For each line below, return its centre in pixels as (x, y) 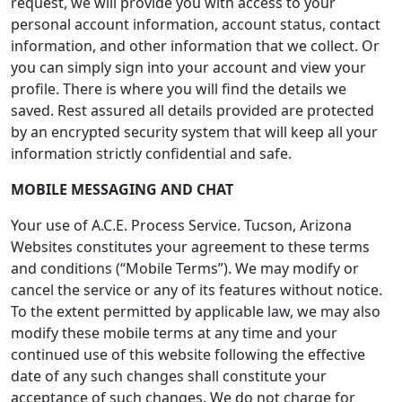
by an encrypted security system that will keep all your (194, 132)
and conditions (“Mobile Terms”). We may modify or (185, 268)
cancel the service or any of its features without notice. (197, 290)
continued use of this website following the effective (188, 354)
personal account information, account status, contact (196, 24)
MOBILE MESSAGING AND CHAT (122, 189)
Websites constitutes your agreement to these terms (190, 247)
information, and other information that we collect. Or (195, 46)
